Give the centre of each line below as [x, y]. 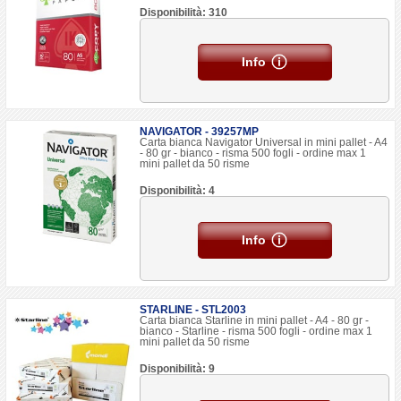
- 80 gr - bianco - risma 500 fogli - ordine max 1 [253, 153]
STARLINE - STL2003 [193, 310]
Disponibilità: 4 [178, 191]
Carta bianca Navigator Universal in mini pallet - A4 [264, 142]
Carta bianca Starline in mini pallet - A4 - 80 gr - [255, 320]
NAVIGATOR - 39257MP [200, 132]
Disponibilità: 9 [178, 369]
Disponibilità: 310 [184, 13]
